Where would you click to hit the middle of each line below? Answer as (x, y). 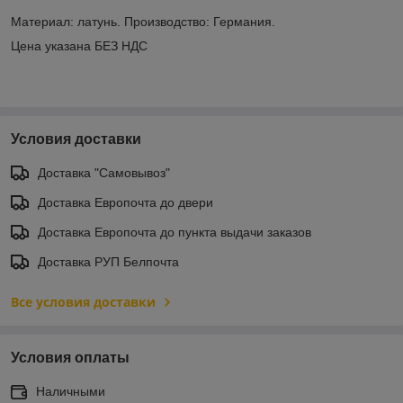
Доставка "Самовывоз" (104, 172)
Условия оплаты (70, 357)
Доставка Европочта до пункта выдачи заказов (175, 232)
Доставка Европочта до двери (125, 202)
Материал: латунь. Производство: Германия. (143, 21)
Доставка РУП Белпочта (108, 261)
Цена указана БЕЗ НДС (79, 45)
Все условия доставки (83, 301)
